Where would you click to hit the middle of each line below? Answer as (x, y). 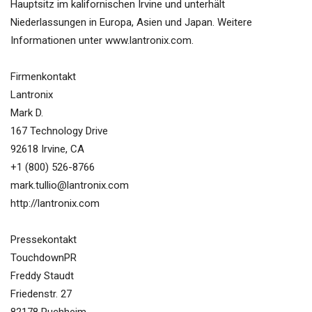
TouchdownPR (44, 258)
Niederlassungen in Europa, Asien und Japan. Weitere (131, 23)
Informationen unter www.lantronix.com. (102, 41)
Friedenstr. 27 (41, 294)
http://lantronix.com (55, 204)
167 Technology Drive (59, 131)
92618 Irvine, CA (47, 149)
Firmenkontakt (43, 77)
